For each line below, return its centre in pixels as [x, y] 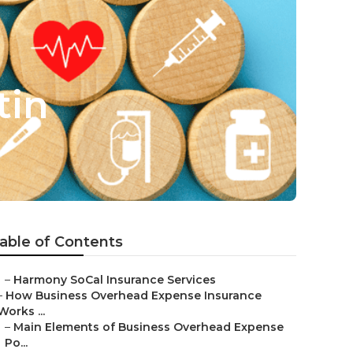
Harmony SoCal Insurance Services [115, 280]
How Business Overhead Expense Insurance [134, 295]
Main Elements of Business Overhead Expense [149, 327]
